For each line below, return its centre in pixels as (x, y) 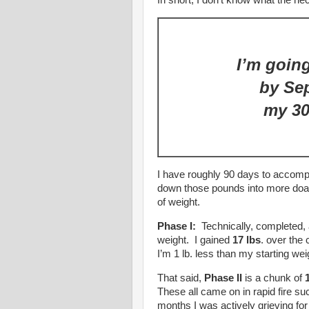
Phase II (223, 278)
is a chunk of (273, 278)
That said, (181, 278)
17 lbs (247, 240)
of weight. (179, 202)
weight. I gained (195, 240)
